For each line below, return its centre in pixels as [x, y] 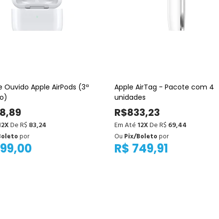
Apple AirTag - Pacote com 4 [164, 87]
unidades [130, 97]
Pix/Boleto [141, 136]
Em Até [126, 125]
